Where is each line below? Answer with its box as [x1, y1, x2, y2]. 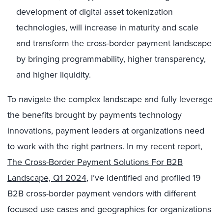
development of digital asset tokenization [16, 5, 173, 18]
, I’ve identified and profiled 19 [86, 171, 201, 184]
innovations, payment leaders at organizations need [7, 124, 204, 137]
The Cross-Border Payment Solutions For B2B [7, 156, 183, 168]
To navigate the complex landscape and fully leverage [7, 93, 213, 106]
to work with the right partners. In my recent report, [7, 140, 202, 153]
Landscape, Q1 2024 [7, 171, 86, 184]
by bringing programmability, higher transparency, [16, 53, 206, 65]
